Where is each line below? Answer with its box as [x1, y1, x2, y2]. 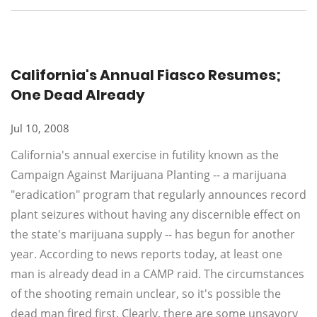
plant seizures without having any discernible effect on [11, 207, 301, 222]
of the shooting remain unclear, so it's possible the [11, 286, 281, 301]
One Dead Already [11, 85, 145, 105]
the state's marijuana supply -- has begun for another [11, 226, 295, 242]
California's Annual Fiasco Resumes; [11, 65, 281, 85]
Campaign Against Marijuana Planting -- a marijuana [11, 167, 287, 183]
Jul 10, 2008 [11, 121, 69, 135]
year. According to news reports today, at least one [11, 246, 282, 262]
